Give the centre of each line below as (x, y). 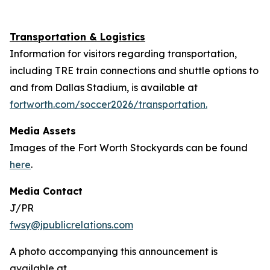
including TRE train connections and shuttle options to (134, 71)
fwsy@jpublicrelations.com (71, 225)
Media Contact (46, 191)
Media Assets (43, 131)
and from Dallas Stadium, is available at (104, 87)
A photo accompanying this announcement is (114, 251)
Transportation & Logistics (77, 37)
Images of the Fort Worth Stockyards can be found (129, 148)
